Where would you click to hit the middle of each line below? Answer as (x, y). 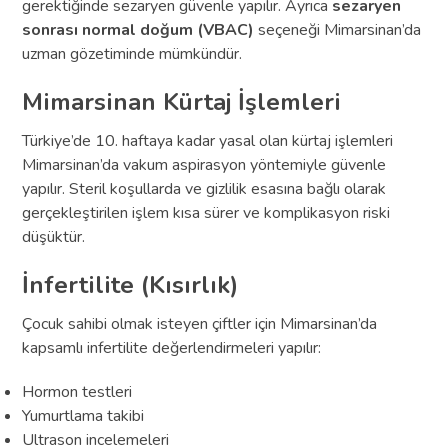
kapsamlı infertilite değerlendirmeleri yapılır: (172, 347)
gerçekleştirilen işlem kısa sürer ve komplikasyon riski (206, 212)
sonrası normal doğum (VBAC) (138, 29)
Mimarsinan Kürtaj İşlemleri (182, 101)
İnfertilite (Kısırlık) (130, 284)
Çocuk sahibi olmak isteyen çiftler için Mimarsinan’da (200, 323)
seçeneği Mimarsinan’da (338, 29)
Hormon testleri (77, 391)
